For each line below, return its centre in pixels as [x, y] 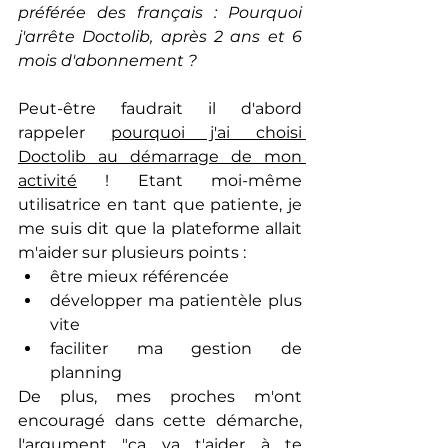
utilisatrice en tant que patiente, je [160, 204]
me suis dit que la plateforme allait [160, 228]
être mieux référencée [139, 276]
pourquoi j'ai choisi [206, 132]
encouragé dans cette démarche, [160, 420]
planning [86, 372]
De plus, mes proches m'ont [160, 396]
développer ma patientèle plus [176, 300]
